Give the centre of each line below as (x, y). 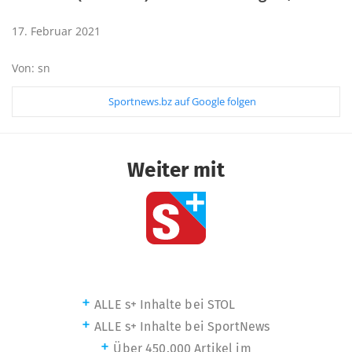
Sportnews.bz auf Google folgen (182, 101)
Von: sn (31, 68)
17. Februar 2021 (56, 31)
